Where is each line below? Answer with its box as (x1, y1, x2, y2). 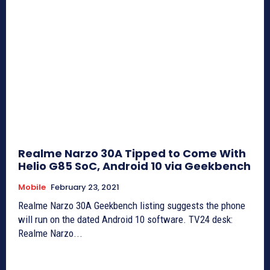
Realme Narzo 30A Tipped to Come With (18, 145, 246, 161)
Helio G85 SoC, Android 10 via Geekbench (18, 158, 251, 174)
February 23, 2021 (51, 181, 119, 193)
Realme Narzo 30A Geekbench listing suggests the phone (18, 199, 245, 212)
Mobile (18, 181, 46, 193)
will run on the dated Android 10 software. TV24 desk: (18, 213, 233, 225)
